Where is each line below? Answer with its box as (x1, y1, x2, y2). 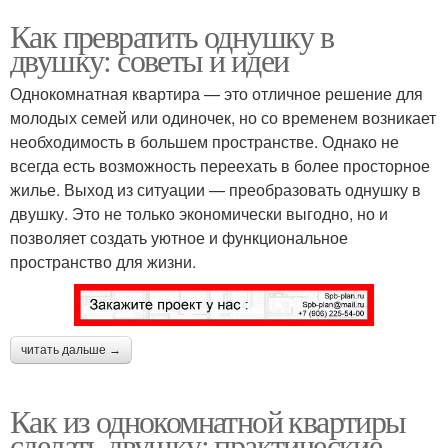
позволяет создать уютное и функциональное (10, 225, 348, 249)
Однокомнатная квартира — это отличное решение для (10, 81, 423, 105)
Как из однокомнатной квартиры (10, 398, 406, 442)
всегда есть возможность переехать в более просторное (10, 153, 430, 177)
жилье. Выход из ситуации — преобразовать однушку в (10, 177, 421, 201)
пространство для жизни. (10, 249, 196, 273)
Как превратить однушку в (10, 13, 334, 57)
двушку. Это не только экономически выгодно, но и (10, 201, 388, 225)
